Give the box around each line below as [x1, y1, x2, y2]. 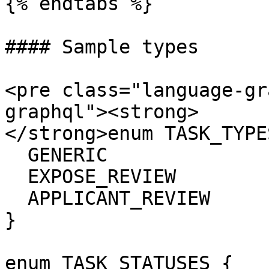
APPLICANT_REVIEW [5, 187, 28, 209]
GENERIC [5, 144, 28, 166]
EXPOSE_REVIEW [5, 166, 28, 187]
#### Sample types [5, 36, 199, 58]
